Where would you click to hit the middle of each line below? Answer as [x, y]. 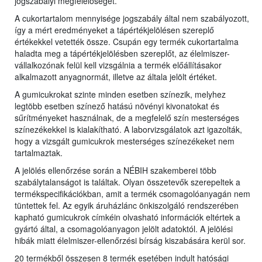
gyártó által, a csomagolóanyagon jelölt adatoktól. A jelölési [124, 229]
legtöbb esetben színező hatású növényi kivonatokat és [117, 106]
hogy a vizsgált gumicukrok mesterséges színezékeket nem [125, 141]
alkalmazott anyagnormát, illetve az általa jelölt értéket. [116, 77]
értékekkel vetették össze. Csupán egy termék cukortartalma [127, 42]
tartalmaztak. [39, 153]
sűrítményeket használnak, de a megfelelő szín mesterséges [127, 118]
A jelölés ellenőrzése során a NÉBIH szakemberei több [116, 170]
